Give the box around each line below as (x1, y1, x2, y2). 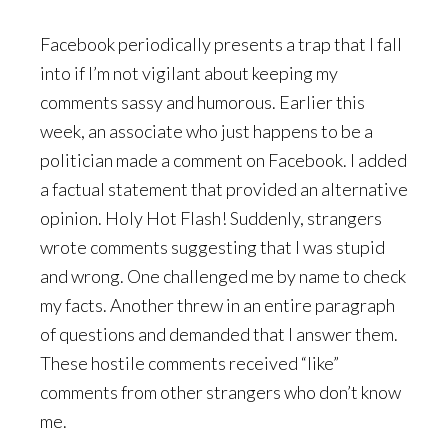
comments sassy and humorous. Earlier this (40, 91, 365, 113)
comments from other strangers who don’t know (40, 381, 401, 403)
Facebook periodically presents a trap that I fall (40, 33, 402, 55)
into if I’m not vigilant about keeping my (40, 62, 338, 84)
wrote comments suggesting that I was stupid (40, 236, 385, 258)
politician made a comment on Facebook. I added (40, 149, 407, 171)
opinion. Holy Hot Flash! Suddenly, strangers (40, 207, 382, 229)
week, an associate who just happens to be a (40, 120, 373, 142)
